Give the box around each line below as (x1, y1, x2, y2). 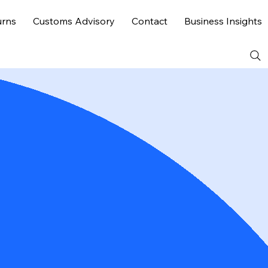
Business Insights (184, 15, 262, 28)
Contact (132, 15, 167, 28)
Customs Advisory (33, 15, 115, 28)
